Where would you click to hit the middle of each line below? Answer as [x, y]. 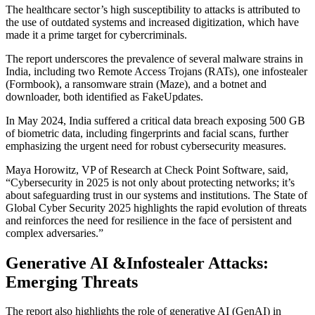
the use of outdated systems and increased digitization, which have [152, 22]
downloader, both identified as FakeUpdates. [104, 96]
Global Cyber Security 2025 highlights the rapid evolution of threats [156, 207]
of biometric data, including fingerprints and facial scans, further [147, 133]
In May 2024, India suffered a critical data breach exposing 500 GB [155, 120]
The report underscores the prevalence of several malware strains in [154, 58]
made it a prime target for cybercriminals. [96, 34]
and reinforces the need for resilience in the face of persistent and [149, 220]
